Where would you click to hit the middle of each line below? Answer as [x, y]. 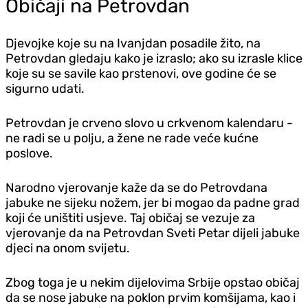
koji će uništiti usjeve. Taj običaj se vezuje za [130, 218]
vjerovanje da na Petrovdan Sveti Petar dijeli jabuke [153, 233]
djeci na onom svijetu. [68, 248]
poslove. [29, 153]
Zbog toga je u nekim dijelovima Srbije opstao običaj [153, 282]
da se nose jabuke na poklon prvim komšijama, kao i [151, 297]
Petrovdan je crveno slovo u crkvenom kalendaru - [149, 123]
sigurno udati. [45, 88]
